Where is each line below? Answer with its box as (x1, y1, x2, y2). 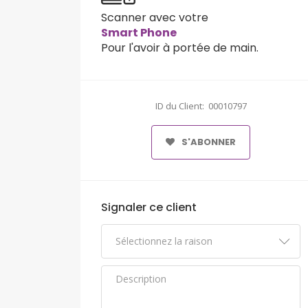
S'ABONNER (181, 135, 236, 149)
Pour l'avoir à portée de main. (101, 40, 258, 56)
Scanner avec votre (101, 10, 208, 26)
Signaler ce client (101, 199, 197, 216)
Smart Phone (101, 25, 177, 41)
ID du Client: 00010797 (155, 100, 247, 113)
